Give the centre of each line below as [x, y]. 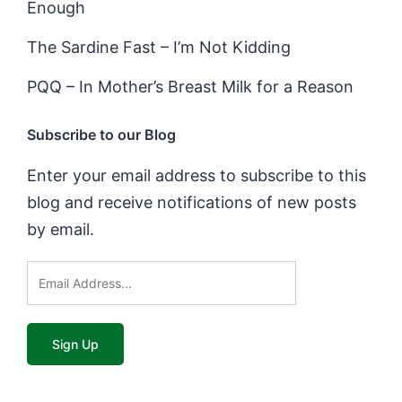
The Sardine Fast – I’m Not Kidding [159, 47]
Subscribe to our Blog [101, 134]
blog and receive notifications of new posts [192, 202]
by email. [61, 229]
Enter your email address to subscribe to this [197, 175]
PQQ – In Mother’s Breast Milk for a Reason [190, 86]
